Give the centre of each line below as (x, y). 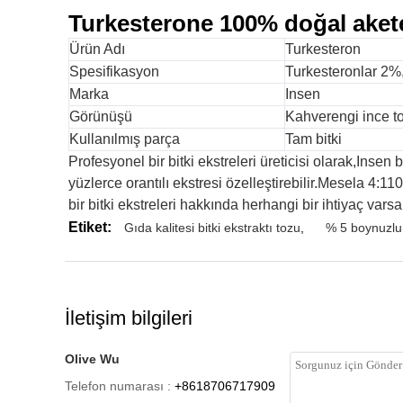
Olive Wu (92, 359)
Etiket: (90, 227)
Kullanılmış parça (125, 139)
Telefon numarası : (118, 386)
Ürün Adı (97, 49)
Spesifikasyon (114, 72)
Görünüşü (101, 116)
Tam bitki (313, 139)
